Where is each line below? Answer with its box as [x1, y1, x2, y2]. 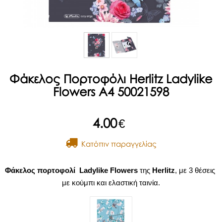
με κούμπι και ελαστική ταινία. [62, 178, 160, 187]
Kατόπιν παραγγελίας [77, 139, 157, 149]
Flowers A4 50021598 [53, 85, 169, 99]
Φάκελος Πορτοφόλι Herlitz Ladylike [9, 72, 213, 86]
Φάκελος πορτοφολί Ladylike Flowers [5, 166, 138, 175]
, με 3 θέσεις [175, 166, 217, 175]
